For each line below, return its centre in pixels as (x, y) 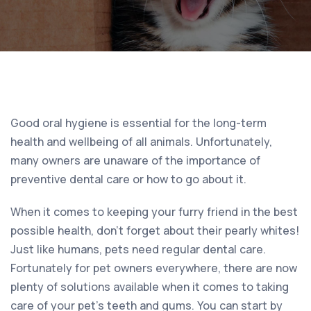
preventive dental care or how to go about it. (128, 179)
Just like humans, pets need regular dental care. (138, 249)
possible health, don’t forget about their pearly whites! (155, 230)
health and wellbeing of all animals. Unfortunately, (141, 141)
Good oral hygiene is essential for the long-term (138, 123)
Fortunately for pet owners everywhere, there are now (154, 268)
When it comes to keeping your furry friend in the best (154, 211)
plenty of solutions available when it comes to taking (150, 286)
